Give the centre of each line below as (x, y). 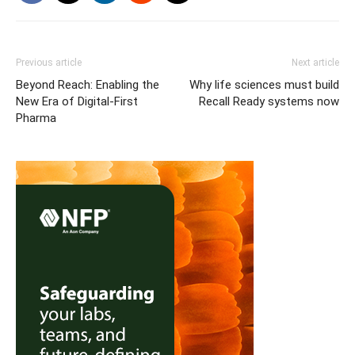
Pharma (36, 118)
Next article (315, 63)
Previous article (49, 63)
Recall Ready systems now (269, 101)
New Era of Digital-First (77, 101)
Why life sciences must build (264, 85)
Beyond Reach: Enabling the (88, 85)
